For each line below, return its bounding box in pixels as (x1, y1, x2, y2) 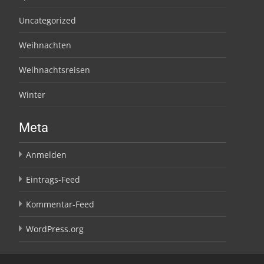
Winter (19, 89, 45, 100)
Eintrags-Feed (26, 174, 80, 185)
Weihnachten (19, 39, 71, 51)
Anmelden (26, 149, 67, 160)
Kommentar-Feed (26, 199, 94, 210)
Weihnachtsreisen (19, 64, 90, 75)
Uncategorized (19, 15, 76, 26)
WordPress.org (26, 223, 84, 235)
